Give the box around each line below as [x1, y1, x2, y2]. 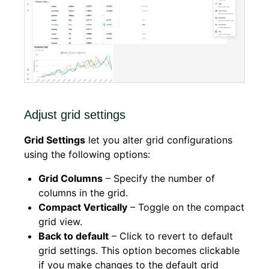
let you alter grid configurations [85, 134, 232, 147]
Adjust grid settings [24, 108, 125, 122]
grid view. [38, 216, 82, 228]
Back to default [38, 230, 109, 243]
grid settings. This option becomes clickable [38, 244, 240, 257]
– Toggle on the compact [127, 201, 244, 214]
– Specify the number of [103, 172, 215, 185]
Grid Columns [38, 172, 103, 185]
